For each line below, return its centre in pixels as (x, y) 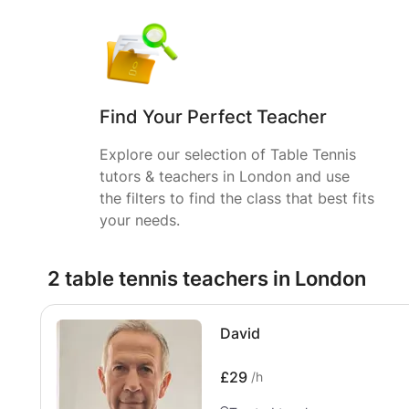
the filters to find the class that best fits (237, 198)
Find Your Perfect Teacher (213, 117)
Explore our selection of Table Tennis (228, 154)
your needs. (140, 220)
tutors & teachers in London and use (225, 176)
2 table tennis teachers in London (207, 278)
